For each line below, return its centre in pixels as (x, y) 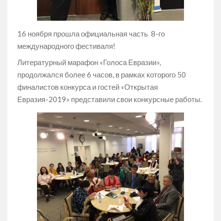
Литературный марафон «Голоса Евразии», (89, 62)
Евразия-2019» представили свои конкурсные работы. (110, 99)
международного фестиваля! (67, 46)
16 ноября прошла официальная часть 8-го (91, 33)
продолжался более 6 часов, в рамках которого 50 (102, 74)
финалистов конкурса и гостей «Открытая (88, 87)
